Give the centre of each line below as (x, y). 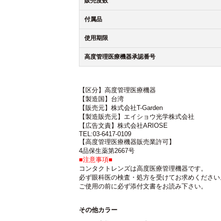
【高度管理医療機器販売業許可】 (127, 142)
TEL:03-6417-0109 (105, 134)
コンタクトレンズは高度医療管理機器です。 (143, 168)
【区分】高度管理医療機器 (117, 90)
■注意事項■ (96, 160)
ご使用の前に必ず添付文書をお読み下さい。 (143, 186)
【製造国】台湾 (101, 99)
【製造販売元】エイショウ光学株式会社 (137, 117)
